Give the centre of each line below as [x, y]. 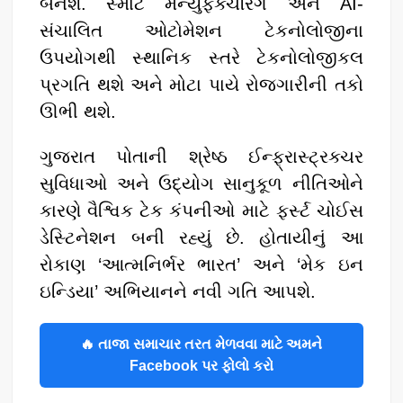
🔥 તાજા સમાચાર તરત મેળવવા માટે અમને [201, 344]
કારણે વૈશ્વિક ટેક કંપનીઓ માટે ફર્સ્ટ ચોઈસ [201, 210]
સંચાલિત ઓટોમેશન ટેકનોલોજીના [201, 30]
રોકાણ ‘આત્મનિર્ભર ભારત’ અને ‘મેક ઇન [201, 264]
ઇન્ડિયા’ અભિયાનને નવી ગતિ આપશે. [178, 291]
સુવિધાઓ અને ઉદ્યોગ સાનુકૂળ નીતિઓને [201, 183]
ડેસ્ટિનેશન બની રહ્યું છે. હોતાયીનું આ [201, 237]
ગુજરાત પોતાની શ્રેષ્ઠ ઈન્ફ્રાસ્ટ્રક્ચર [201, 156]
